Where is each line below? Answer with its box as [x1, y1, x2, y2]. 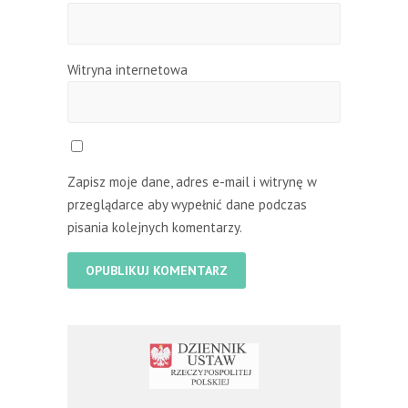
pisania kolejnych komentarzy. [67, 218, 242, 236]
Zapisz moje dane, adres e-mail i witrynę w [67, 172, 317, 190]
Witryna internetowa [67, 60, 188, 78]
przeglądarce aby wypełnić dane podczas [67, 195, 307, 213]
